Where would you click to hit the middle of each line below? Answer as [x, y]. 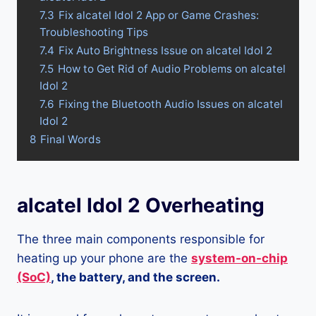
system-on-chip [239, 258]
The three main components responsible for [141, 239]
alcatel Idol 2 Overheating [141, 205]
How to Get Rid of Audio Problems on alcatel [172, 69]
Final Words [71, 139]
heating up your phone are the [104, 258]
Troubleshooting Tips [94, 32]
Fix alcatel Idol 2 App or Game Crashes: [159, 15]
